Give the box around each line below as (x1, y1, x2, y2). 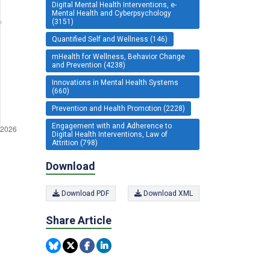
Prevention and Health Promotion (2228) (52, 104, 185, 113)
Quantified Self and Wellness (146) (52, 35, 168, 44)
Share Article (46, 213, 111, 227)
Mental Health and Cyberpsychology (52, 9, 171, 18)
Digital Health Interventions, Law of (52, 130, 168, 139)
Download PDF (60, 189, 109, 198)
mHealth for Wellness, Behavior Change (52, 52, 185, 61)
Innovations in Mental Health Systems (52, 78, 178, 87)
